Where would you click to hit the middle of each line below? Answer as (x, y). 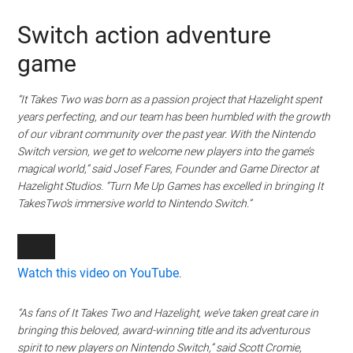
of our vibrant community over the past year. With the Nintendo (167, 134)
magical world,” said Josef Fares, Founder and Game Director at (168, 169)
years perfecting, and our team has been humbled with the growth (174, 117)
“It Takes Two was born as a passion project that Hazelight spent (170, 100)
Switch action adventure (145, 35)
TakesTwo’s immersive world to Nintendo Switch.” (135, 204)
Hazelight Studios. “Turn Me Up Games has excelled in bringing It (171, 186)
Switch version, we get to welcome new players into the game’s (166, 152)
